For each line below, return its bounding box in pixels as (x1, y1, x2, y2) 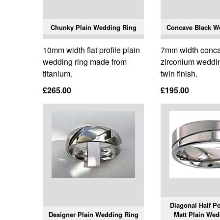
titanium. (43, 68, 72, 80)
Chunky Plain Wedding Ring (50, 23, 137, 32)
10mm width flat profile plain (43, 44, 140, 56)
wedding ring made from (43, 56, 127, 68)
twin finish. (161, 68, 198, 80)
